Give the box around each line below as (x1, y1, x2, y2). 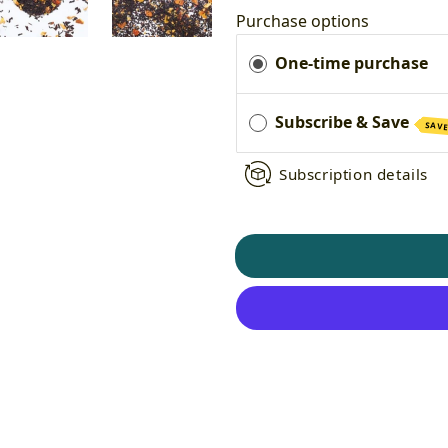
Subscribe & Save (275, 110, 413, 133)
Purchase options (236, 9, 369, 32)
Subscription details (279, 163, 428, 184)
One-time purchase (275, 51, 428, 74)
